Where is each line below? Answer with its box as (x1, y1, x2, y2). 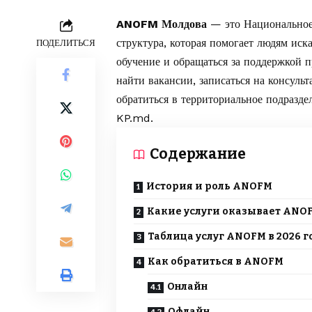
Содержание (150, 145, 246, 164)
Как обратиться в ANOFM (148, 256, 283, 268)
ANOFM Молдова (116, 17, 207, 31)
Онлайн (167, 281, 208, 293)
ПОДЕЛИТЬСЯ (36, 38, 95, 49)
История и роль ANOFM (146, 180, 272, 193)
